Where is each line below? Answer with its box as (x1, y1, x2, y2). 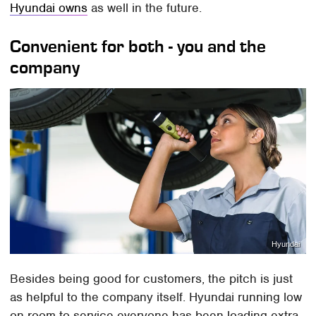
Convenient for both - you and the (10, 35, 267, 56)
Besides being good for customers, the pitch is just (10, 271, 293, 287)
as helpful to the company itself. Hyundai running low (10, 289, 303, 305)
